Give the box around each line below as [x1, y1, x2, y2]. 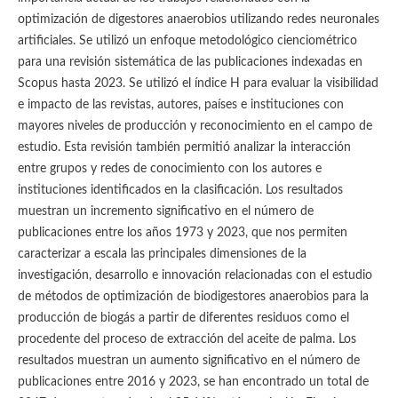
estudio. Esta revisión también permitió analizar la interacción [17, 141, 351, 155]
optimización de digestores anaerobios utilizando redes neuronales [17, 13, 379, 27]
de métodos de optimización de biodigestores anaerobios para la [17, 291, 369, 304]
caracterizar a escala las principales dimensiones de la [17, 248, 306, 261]
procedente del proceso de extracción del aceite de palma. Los [17, 333, 356, 346]
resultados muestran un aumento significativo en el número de [17, 354, 360, 368]
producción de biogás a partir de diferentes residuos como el [17, 312, 349, 325]
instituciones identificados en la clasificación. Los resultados [17, 184, 343, 197]
